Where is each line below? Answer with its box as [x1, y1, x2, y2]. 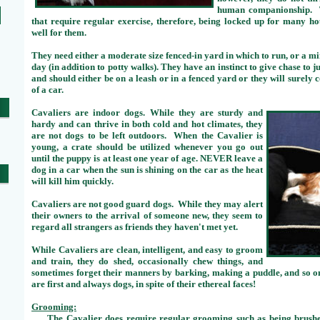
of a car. [31, 84, 64, 95]
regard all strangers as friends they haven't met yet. [31, 221, 238, 232]
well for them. [31, 27, 86, 38]
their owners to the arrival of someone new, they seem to [31, 210, 263, 221]
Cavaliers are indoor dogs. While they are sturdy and [31, 107, 263, 118]
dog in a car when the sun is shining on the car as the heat [31, 164, 263, 175]
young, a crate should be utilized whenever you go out [31, 141, 263, 152]
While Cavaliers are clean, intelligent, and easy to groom [31, 244, 263, 255]
